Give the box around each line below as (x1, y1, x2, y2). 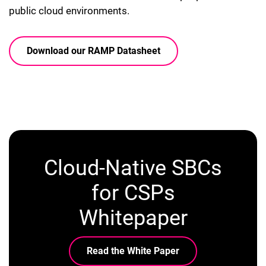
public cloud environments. (9, 5, 129, 17)
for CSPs (91, 180, 175, 205)
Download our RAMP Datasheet (27, 45, 160, 57)
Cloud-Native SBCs (44, 155, 222, 180)
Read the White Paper (87, 245, 179, 256)
